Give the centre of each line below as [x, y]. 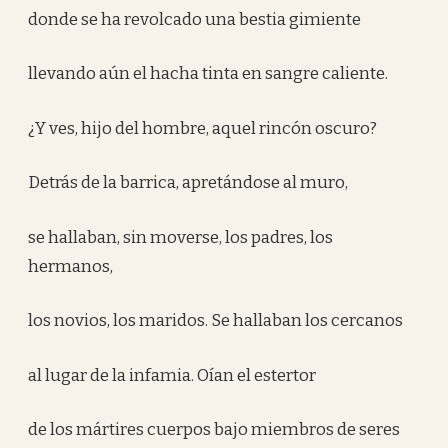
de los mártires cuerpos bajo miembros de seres [214, 429]
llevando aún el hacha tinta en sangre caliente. [208, 73]
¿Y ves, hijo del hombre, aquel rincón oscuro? [203, 128]
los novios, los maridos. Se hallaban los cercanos [216, 320]
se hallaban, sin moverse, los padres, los [181, 237]
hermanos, [71, 266]
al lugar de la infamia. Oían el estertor [172, 375]
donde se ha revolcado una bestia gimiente [195, 19]
